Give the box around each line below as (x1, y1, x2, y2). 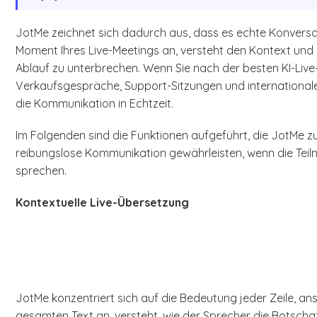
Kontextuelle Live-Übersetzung (16, 195, 190, 210)
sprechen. (16, 163, 67, 178)
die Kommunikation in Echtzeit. (16, 96, 174, 111)
